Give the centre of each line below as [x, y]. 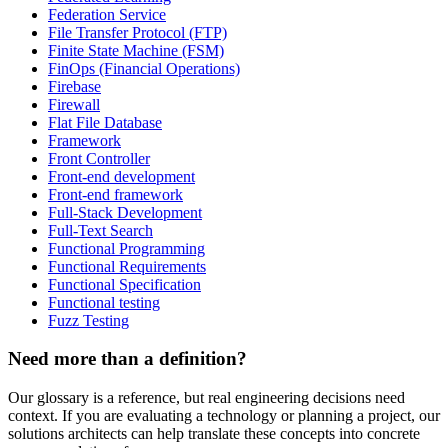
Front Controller [99, 158]
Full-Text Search [100, 230]
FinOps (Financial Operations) [144, 68]
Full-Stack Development [125, 212]
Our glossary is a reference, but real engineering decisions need [206, 398]
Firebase [74, 86]
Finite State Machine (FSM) [136, 50]
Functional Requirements [127, 266]
